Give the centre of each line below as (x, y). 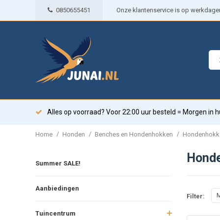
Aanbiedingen (57, 188)
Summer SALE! (58, 163)
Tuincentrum (55, 213)
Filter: (195, 196)
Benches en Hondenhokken (134, 134)
